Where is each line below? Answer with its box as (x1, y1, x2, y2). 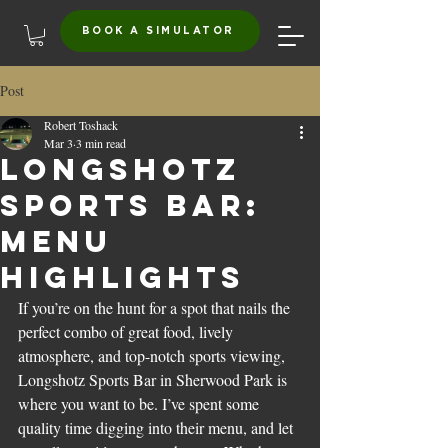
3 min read (76, 134, 126, 151)
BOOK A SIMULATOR (81, 26, 235, 36)
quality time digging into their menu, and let (18, 416, 297, 438)
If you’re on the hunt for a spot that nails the (18, 296, 294, 318)
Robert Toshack (44, 116, 118, 133)
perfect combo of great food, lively (18, 320, 237, 342)
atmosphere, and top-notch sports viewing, (18, 344, 289, 366)
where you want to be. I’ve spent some (18, 392, 263, 414)
